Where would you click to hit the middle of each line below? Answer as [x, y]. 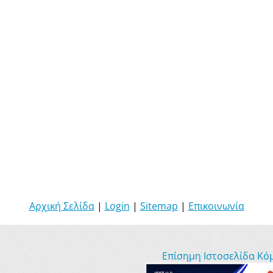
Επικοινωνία [216, 206]
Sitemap [159, 206]
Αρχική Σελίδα [62, 206]
